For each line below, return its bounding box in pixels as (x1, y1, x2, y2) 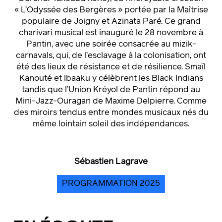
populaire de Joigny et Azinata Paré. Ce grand (21, 17, 201, 26)
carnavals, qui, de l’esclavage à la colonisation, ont (16, 52, 206, 60)
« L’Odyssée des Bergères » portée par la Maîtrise (14, 6, 208, 15)
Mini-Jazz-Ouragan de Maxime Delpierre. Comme (15, 97, 207, 106)
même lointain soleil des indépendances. (33, 120, 189, 129)
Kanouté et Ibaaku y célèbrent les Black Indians (19, 74, 203, 83)
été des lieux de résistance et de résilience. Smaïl (16, 63, 206, 72)
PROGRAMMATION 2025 (62, 179, 160, 188)
